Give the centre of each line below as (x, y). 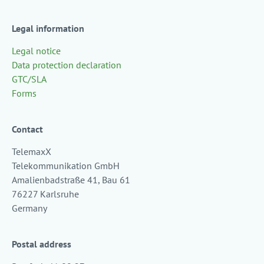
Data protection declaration (67, 65)
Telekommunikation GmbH (66, 166)
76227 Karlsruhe (45, 194)
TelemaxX (32, 151)
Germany (29, 208)
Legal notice (36, 51)
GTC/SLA (29, 79)
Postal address (42, 244)
